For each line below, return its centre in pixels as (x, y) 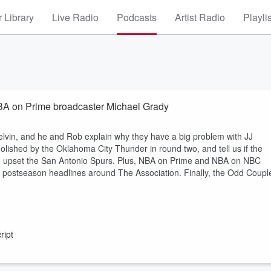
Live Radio (75, 17)
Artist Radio (200, 17)
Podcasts (137, 17)
